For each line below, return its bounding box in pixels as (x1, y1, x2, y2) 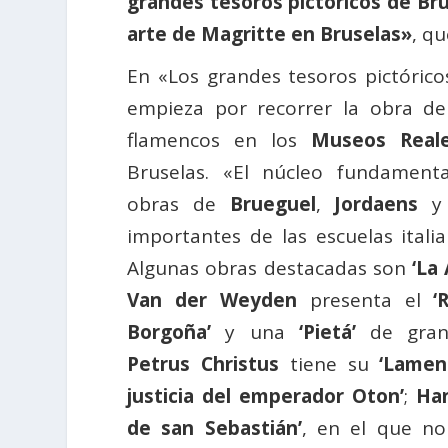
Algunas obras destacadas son (127, 255, 413, 282)
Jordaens (334, 191, 419, 218)
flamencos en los (127, 127, 311, 154)
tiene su (279, 351, 369, 378)
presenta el (296, 287, 434, 314)
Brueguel (229, 191, 316, 218)
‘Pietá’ (298, 319, 356, 346)
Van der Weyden (127, 287, 297, 314)
